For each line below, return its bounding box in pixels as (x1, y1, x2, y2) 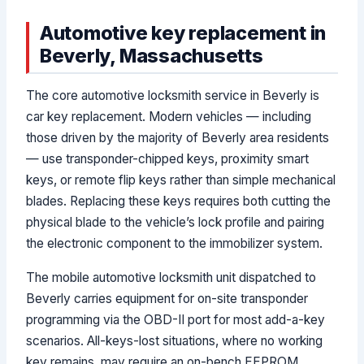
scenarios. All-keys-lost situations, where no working (26, 332, 323, 349)
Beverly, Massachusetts (39, 43, 263, 67)
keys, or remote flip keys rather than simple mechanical (26, 172, 336, 188)
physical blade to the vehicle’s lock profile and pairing (26, 214, 325, 231)
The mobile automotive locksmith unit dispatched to (26, 269, 317, 285)
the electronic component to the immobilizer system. (26, 236, 323, 252)
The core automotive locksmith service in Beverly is (26, 88, 320, 104)
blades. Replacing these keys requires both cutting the (26, 193, 331, 210)
